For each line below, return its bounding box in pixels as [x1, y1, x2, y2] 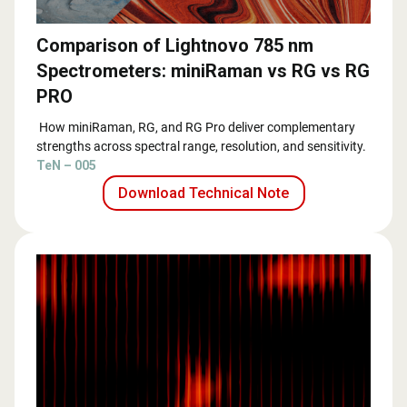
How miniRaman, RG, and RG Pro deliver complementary [36, 120, 355, 135]
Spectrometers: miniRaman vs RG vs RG [36, 60, 370, 83]
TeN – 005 [36, 158, 96, 174]
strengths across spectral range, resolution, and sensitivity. [36, 139, 366, 154]
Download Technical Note [118, 184, 289, 202]
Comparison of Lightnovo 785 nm [36, 35, 313, 57]
